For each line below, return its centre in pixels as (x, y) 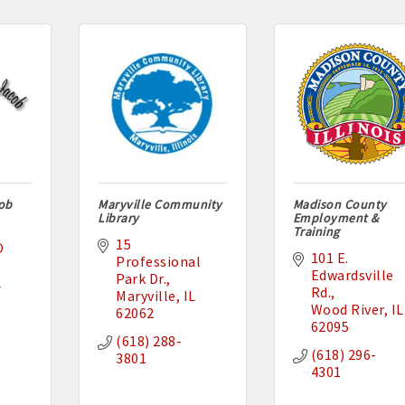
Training (316, 232)
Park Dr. (141, 279)
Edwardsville (352, 275)
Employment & (336, 218)
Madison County (339, 205)
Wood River (347, 310)
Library (118, 218)
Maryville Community (160, 205)
